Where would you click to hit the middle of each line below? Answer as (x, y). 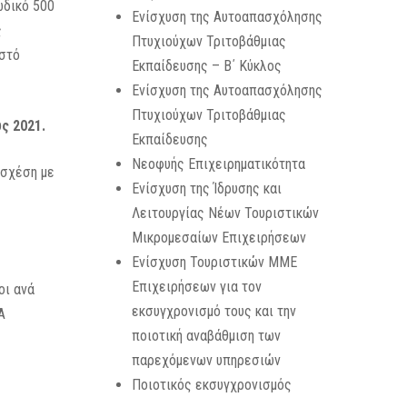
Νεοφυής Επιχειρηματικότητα (218, 164)
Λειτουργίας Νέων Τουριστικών (225, 213)
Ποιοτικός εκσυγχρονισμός (211, 385)
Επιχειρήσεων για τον (196, 287)
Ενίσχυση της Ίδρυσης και (206, 189)
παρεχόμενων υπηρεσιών (206, 360)
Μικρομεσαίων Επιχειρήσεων (218, 238)
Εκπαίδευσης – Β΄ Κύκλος (206, 66)
